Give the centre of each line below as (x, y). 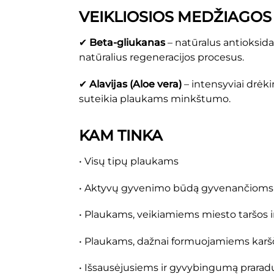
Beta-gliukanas (127, 43)
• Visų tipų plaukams (128, 161)
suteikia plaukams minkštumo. (154, 98)
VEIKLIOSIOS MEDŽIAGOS (175, 17)
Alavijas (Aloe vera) (135, 84)
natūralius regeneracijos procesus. (161, 57)
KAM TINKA (120, 136)
